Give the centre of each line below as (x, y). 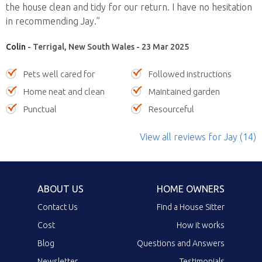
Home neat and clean (64, 91)
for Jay (222, 137)
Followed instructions (190, 74)
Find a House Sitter (191, 207)
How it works (201, 225)
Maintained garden (184, 91)
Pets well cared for (59, 74)
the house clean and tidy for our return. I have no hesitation (129, 7)
